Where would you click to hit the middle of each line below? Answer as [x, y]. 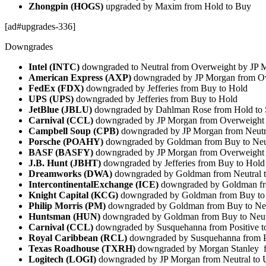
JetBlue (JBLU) [61, 109]
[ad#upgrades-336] [40, 26]
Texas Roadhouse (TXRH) [82, 248]
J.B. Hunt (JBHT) [65, 163]
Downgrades [29, 46]
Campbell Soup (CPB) [75, 131]
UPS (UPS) [52, 99]
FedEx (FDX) [57, 88]
